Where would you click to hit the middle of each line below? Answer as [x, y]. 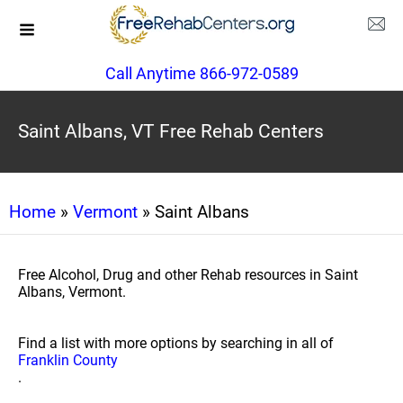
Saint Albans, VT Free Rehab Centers [171, 131]
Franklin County [68, 360]
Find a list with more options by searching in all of [176, 343]
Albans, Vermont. [72, 292]
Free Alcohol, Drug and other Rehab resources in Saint [188, 275]
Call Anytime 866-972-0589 [201, 73]
